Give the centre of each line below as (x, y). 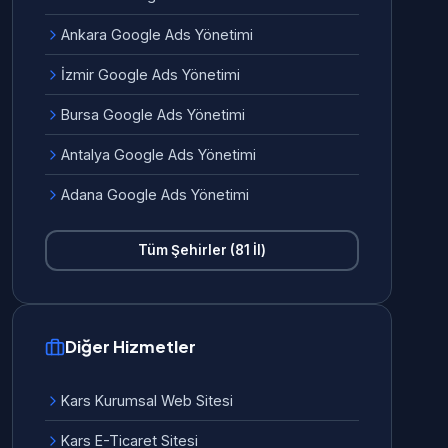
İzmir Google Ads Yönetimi (150, 74)
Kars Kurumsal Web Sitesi (147, 400)
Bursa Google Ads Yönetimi (153, 114)
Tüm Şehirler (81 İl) (202, 250)
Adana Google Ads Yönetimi (155, 194)
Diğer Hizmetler (130, 346)
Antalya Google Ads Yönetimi (158, 154)
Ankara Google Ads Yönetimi (157, 34)
